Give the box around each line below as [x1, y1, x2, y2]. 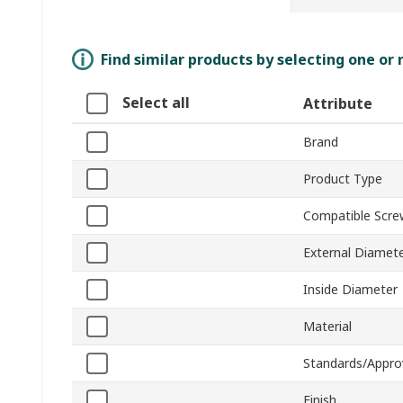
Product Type [303, 170, 382, 188]
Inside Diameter [303, 281, 398, 299]
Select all [122, 93, 190, 113]
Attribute [303, 94, 372, 114]
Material [303, 318, 352, 336]
